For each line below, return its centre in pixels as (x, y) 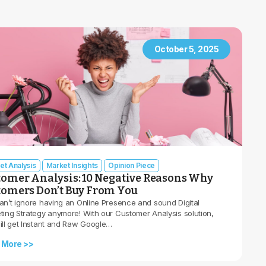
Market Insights (72, 165)
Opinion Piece (132, 165)
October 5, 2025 (186, 49)
